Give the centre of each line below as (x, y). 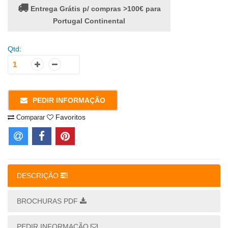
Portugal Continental (89, 21)
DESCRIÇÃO (39, 176)
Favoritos (69, 117)
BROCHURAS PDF (48, 201)
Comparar (30, 118)
